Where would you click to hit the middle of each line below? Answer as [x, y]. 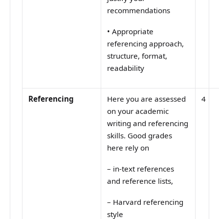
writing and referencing [148, 123]
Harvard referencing [148, 202]
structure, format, [137, 56]
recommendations [139, 11]
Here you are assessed [147, 99]
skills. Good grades [140, 136]
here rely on [128, 148]
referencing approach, [146, 44]
